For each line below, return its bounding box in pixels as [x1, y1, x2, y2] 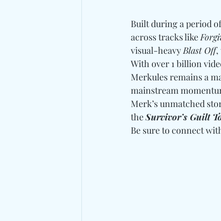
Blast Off [183, 44, 216, 56]
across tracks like [131, 31, 200, 43]
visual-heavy [131, 44, 183, 56]
